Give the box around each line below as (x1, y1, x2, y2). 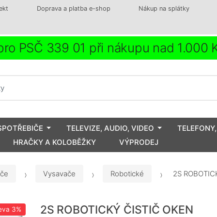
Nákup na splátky (139, 5, 190, 12)
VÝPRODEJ (119, 137, 158, 147)
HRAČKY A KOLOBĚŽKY (13, 137, 96, 147)
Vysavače (43, 169, 76, 179)
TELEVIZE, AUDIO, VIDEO (66, 123, 154, 133)
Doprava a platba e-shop (36, 5, 110, 12)
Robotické (110, 169, 144, 179)
